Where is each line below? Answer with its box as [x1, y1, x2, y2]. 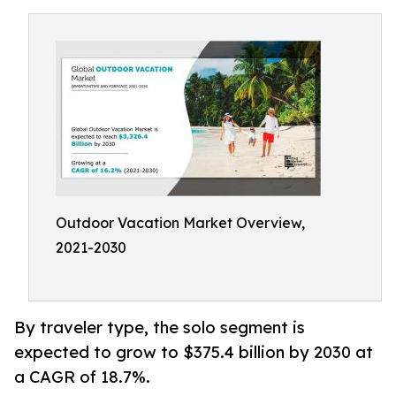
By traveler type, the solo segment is [14, 317, 305, 338]
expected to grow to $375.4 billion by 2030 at [14, 342, 373, 362]
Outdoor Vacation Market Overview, [56, 214, 305, 232]
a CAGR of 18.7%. [14, 367, 150, 387]
